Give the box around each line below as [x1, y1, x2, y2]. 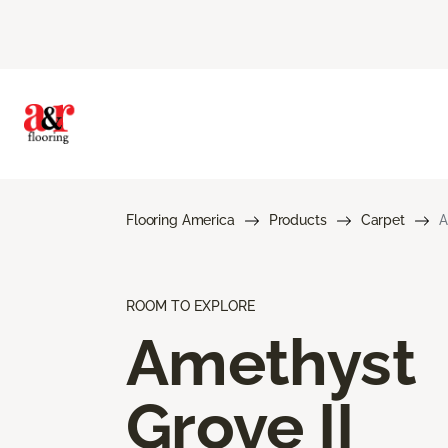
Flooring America [126, 211, 235, 228]
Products [268, 211, 327, 228]
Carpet [360, 211, 405, 228]
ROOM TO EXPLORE [126, 297, 255, 314]
